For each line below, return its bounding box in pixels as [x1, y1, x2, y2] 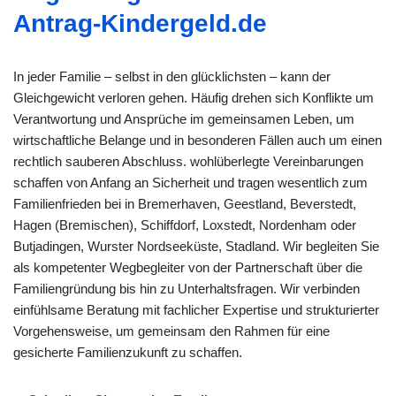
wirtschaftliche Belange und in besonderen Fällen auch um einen [13, 132, 382, 148]
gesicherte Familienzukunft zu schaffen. [13, 344, 242, 360]
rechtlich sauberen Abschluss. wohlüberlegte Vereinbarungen [13, 153, 363, 169]
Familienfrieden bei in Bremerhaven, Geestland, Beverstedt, [13, 195, 356, 211]
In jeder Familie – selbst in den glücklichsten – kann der [13, 68, 331, 84]
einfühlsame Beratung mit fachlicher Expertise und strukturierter [13, 301, 379, 317]
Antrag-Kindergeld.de [13, 9, 267, 37]
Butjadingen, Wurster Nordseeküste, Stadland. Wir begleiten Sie [13, 238, 379, 254]
